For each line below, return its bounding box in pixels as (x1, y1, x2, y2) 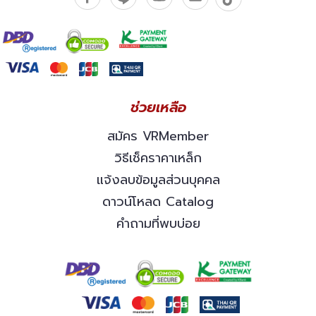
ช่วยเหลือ (130, 97, 186, 119)
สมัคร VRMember (107, 126, 209, 147)
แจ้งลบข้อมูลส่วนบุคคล (96, 170, 220, 190)
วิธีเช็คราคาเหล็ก (114, 148, 202, 169)
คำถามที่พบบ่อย (116, 214, 200, 234)
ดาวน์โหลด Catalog (102, 192, 214, 212)
